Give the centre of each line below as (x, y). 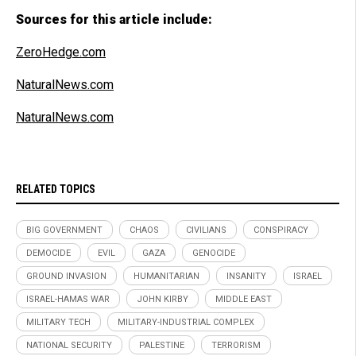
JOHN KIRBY (163, 299)
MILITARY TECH (58, 322)
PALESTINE (162, 345)
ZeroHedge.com (61, 52)
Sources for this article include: (114, 19)
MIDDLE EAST (244, 299)
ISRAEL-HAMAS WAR (68, 299)
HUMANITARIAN (166, 276)
